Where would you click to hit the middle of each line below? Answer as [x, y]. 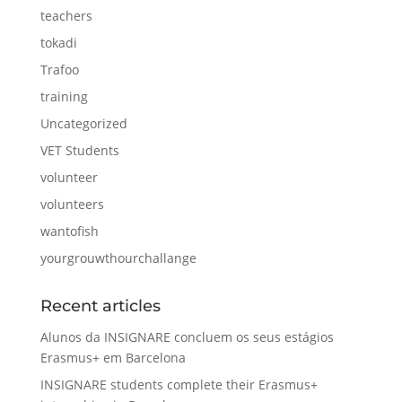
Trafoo [59, 70]
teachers [66, 16]
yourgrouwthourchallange [118, 258]
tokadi [58, 43]
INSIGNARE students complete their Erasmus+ [179, 385]
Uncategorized [83, 123]
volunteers [72, 204]
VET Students [79, 150]
